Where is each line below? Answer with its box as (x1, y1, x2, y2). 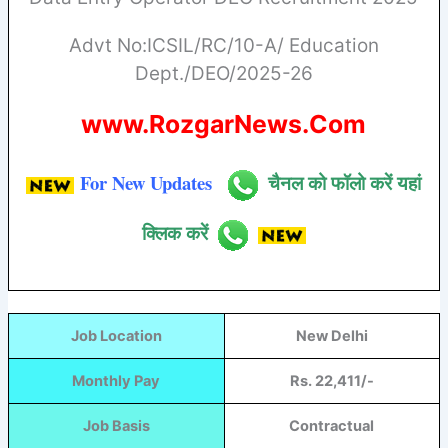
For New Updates (80, 168, 213, 196)
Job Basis (82, 417, 150, 436)
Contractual (289, 417, 375, 436)
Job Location (70, 327, 162, 346)
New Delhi (295, 327, 368, 346)
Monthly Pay (72, 372, 161, 391)
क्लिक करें (141, 218, 208, 246)
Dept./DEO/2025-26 (134, 62, 313, 86)
